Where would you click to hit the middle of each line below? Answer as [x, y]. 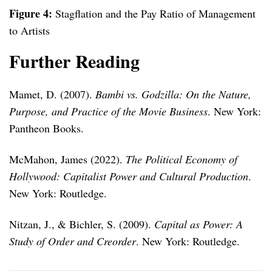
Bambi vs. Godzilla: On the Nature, [173, 94]
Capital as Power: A [199, 224]
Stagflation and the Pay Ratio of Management [155, 14]
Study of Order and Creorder [73, 241]
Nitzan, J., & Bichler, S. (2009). [82, 224]
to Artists [29, 31]
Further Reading [74, 61]
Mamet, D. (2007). [52, 94]
